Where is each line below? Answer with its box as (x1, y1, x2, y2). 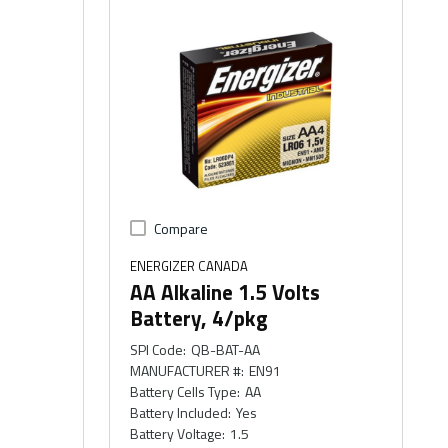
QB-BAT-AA (190, 339, 260, 360)
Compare (154, 218, 209, 239)
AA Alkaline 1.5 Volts (130, 276, 321, 308)
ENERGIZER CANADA (130, 256, 249, 276)
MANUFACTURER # (130, 360, 242, 381)
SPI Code (130, 339, 184, 360)
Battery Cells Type (130, 381, 238, 402)
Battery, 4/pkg (130, 302, 269, 334)
